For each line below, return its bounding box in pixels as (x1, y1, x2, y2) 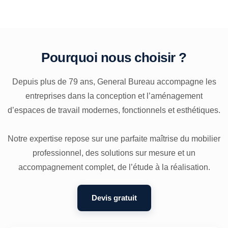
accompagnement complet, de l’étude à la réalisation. (18, 163, 210, 172)
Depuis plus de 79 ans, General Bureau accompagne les (12, 77, 216, 87)
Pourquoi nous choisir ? (41, 50, 187, 66)
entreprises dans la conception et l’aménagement (25, 92, 203, 101)
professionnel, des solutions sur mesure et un (33, 149, 195, 158)
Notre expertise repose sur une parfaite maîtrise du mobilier (8, 134, 220, 144)
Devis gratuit (91, 193, 137, 203)
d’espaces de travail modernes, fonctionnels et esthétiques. (8, 106, 220, 115)
